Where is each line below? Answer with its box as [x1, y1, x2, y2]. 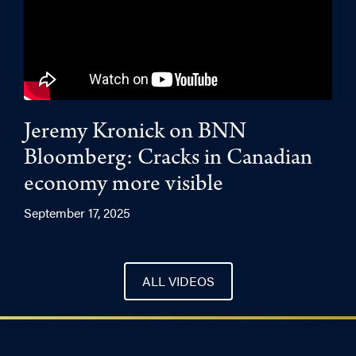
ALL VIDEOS [141, 272, 215, 291]
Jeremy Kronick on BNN [24, 122, 246, 146]
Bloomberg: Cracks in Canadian [24, 148, 312, 172]
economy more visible [24, 174, 223, 199]
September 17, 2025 [24, 203, 130, 222]
